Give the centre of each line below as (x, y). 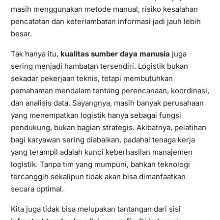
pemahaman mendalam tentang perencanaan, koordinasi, (110, 90)
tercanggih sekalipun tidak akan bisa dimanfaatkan (98, 176)
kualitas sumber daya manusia (115, 54)
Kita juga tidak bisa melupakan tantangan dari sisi (96, 209)
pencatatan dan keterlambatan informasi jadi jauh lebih (106, 21)
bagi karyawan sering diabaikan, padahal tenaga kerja (103, 139)
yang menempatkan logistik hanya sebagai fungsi (96, 115)
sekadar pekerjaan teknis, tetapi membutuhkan (92, 78)
